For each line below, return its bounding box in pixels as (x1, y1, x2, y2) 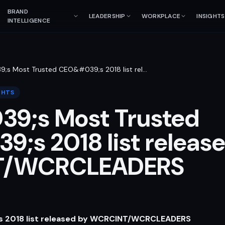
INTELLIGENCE (7, 17, 51, 25)
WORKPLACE (141, 12, 181, 20)
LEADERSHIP (88, 12, 126, 20)
